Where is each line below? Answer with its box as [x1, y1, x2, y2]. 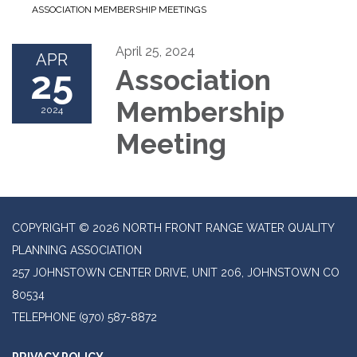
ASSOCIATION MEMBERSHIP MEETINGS [32, 4, 206, 16]
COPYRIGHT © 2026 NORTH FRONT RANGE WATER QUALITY [12, 222, 334, 235]
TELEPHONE [12, 311, 76, 324]
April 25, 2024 [116, 44, 195, 60]
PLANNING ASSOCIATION [12, 244, 142, 257]
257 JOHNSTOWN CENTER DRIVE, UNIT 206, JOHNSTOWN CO [12, 266, 339, 280]
